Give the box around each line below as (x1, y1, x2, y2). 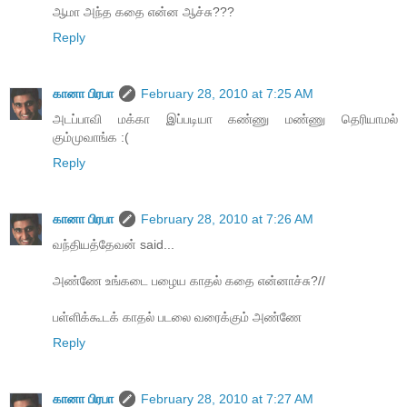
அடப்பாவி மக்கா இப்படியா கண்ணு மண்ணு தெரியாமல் (53, 111, 398, 126)
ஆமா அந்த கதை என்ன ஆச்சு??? (53, 4, 234, 19)
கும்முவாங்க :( (53, 129, 129, 144)
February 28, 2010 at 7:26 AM (141, 211, 313, 226)
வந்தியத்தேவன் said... (53, 236, 174, 252)
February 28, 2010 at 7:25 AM (141, 85, 313, 101)
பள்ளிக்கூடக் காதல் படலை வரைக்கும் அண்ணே (53, 309, 302, 324)
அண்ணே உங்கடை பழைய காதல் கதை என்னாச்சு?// (53, 273, 325, 288)
